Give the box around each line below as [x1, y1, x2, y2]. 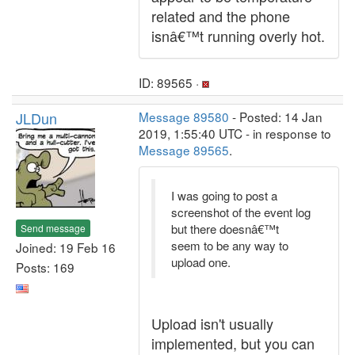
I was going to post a [171, 187, 277, 204]
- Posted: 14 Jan [229, 108, 323, 125]
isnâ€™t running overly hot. [151, 25, 325, 46]
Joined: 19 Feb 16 [16, 238, 116, 256]
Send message [21, 220, 86, 235]
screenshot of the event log [171, 204, 311, 220]
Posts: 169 [16, 258, 74, 276]
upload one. [171, 254, 231, 270]
